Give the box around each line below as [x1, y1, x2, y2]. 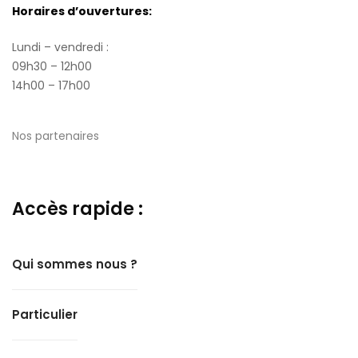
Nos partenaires [12, 128, 99, 144]
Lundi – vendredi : [12, 39, 109, 55]
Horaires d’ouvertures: [12, 3, 152, 19]
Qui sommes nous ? [12, 256, 137, 272]
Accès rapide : [12, 197, 143, 221]
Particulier [12, 306, 78, 323]
